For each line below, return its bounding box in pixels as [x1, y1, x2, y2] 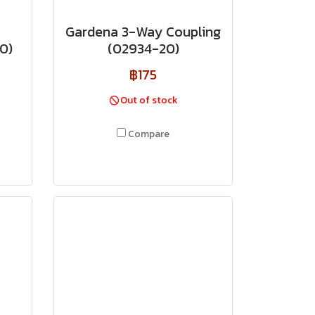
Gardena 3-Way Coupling [65, 21, 221, 42]
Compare [128, 127, 169, 141]
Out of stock [120, 93, 179, 108]
